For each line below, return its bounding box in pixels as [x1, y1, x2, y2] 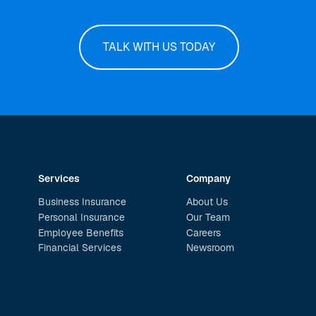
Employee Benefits [37, 226, 123, 239]
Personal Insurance [37, 210, 125, 224]
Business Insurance [37, 195, 126, 208]
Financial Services [37, 241, 121, 255]
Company [186, 171, 231, 185]
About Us [186, 195, 228, 208]
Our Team [186, 210, 230, 224]
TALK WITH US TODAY [103, 39, 215, 54]
